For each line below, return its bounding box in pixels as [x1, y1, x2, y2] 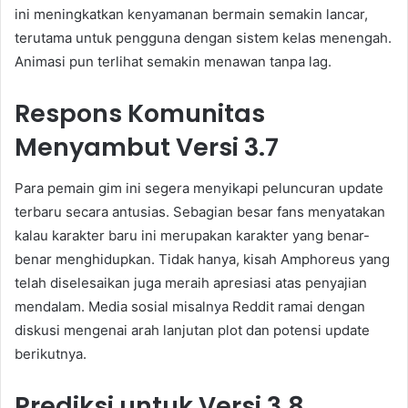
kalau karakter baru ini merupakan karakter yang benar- [15, 226, 370, 244]
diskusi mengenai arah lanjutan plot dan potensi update [15, 321, 370, 339]
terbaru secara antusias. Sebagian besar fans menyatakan [15, 202, 385, 220]
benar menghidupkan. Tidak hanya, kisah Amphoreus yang [15, 250, 390, 268]
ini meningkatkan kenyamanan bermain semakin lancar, [15, 5, 368, 24]
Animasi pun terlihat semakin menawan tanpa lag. [15, 53, 331, 71]
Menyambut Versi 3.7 [15, 130, 279, 165]
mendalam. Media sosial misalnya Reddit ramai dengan [15, 297, 365, 315]
